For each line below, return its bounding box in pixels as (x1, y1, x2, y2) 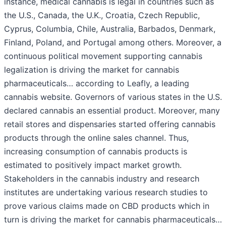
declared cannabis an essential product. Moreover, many (4, 105, 220, 116)
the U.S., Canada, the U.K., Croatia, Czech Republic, (4, 10, 200, 21)
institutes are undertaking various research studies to (4, 187, 208, 198)
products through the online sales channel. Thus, (4, 133, 189, 143)
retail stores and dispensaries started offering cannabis (4, 119, 215, 130)
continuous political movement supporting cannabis (4, 51, 202, 62)
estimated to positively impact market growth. (4, 160, 184, 171)
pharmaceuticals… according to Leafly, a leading (4, 78, 189, 89)
